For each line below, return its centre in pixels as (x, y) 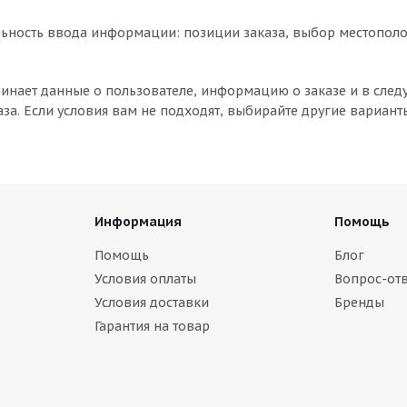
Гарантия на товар (152, 326)
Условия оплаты (145, 279)
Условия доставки (151, 303)
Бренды (359, 303)
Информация (138, 222)
